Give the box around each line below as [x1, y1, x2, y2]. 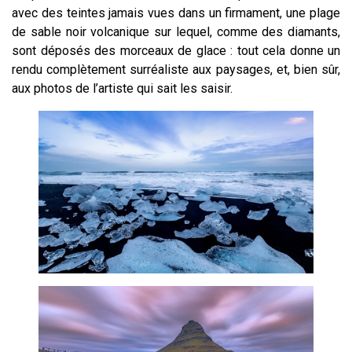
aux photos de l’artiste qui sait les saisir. [12, 81, 233, 97]
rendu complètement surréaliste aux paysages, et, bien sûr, [12, 62, 340, 78]
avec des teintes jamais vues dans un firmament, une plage [12, 5, 340, 21]
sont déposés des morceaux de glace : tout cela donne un [12, 43, 340, 59]
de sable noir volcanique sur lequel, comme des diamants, [12, 24, 340, 40]
